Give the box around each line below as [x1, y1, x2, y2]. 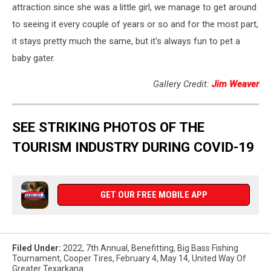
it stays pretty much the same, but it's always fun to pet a [12, 35, 240, 47]
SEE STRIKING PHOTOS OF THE [12, 119, 204, 135]
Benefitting [131, 243, 174, 253]
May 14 [160, 253, 188, 264]
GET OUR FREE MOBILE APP [100, 189, 207, 201]
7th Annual [86, 243, 128, 253]
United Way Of [192, 253, 246, 264]
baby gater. [12, 52, 55, 64]
